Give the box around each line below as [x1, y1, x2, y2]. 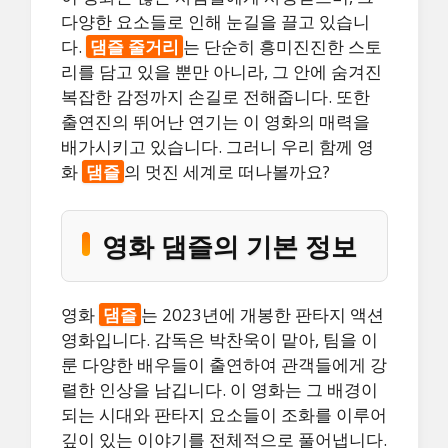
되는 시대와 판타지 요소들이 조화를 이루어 [61, 402, 387, 426]
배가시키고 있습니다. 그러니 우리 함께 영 [61, 135, 374, 159]
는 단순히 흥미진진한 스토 [183, 35, 382, 59]
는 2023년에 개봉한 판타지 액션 [141, 302, 384, 326]
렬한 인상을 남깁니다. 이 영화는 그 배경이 [61, 377, 378, 401]
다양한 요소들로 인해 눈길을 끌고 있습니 [61, 10, 370, 34]
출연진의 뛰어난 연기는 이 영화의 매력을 [61, 110, 370, 134]
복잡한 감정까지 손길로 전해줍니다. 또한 [61, 85, 370, 109]
